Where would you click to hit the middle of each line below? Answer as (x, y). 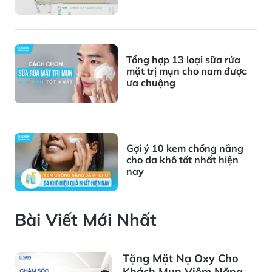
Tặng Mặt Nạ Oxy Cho (181, 259)
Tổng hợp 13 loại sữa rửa (183, 60)
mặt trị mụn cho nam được (186, 71)
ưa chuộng (151, 83)
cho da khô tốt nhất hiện (182, 159)
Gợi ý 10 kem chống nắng (185, 148)
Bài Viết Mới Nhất (86, 220)
